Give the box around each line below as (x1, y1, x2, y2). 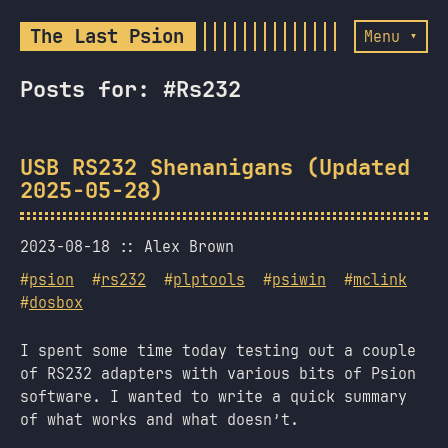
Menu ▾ (364, 26, 418, 47)
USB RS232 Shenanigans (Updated (20, 153, 410, 182)
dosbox (29, 292, 83, 313)
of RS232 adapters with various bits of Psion (20, 363, 416, 384)
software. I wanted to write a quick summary (20, 386, 407, 407)
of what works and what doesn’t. (20, 409, 299, 430)
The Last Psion (30, 24, 184, 49)
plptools (173, 269, 245, 290)
